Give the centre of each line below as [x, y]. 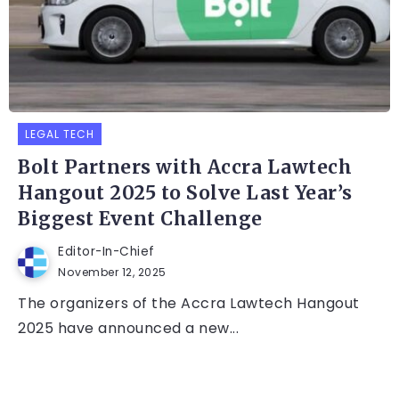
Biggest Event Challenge [140, 220]
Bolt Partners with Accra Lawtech [185, 168]
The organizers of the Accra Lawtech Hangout [189, 304]
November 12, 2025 [112, 273]
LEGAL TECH [60, 134]
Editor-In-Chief [106, 252]
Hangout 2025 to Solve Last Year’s [185, 194]
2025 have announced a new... [128, 329]
